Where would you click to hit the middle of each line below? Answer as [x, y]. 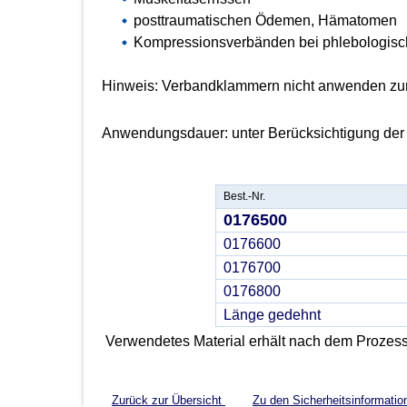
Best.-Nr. [245, 197]
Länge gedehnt [273, 315]
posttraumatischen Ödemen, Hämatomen [265, 21]
